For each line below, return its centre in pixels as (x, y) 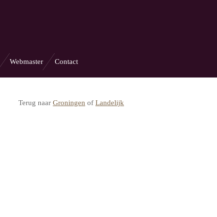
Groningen (69, 103)
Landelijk (110, 103)
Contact (66, 62)
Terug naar (36, 103)
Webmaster (26, 62)
